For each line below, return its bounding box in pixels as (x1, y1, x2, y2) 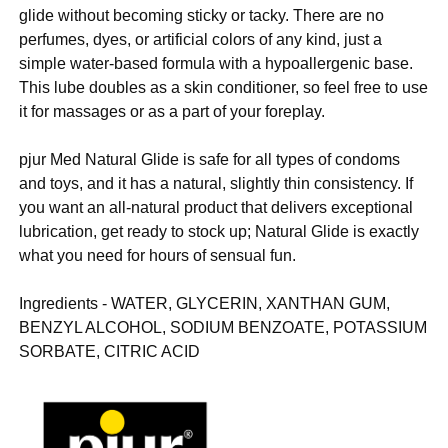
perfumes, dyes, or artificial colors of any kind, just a (19, 31, 383, 49)
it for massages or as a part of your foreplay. (19, 103, 326, 121)
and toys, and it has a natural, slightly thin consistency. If (19, 175, 414, 193)
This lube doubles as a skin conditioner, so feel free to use (19, 79, 429, 97)
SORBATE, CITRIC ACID (19, 343, 201, 361)
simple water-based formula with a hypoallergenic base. (19, 55, 414, 73)
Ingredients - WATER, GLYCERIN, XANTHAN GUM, (19, 295, 391, 313)
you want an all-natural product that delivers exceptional (19, 199, 414, 217)
